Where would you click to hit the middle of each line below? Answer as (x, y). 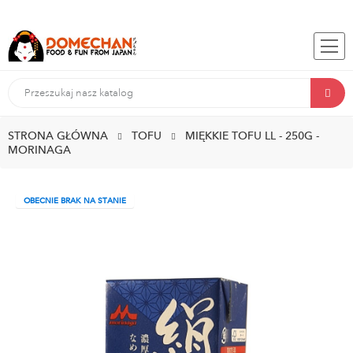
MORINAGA (39, 150)
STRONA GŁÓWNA (58, 136)
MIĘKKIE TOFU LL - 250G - (252, 136)
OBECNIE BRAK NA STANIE (75, 201)
